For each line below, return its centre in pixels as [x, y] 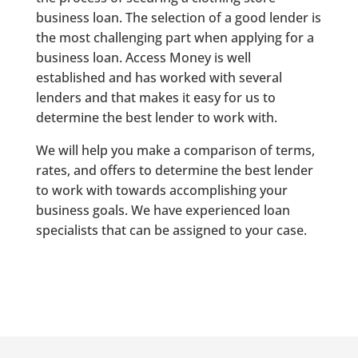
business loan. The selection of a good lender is [178, 17]
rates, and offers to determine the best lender [174, 170]
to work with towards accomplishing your [161, 190]
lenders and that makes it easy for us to [155, 97]
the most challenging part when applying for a [175, 37]
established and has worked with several [159, 77]
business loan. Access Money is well [143, 57]
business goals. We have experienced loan [163, 210]
